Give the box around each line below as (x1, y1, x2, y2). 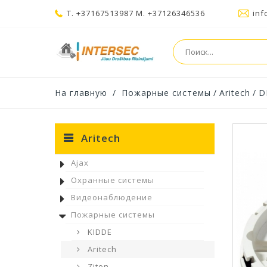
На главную (55, 87, 107, 98)
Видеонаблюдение (71, 192, 153, 203)
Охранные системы (71, 175, 154, 185)
